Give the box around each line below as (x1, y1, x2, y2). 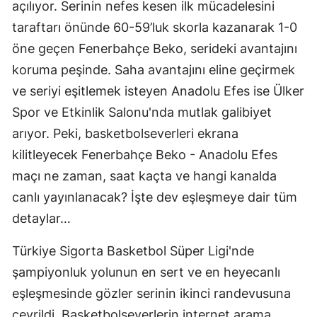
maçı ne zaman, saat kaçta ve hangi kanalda (12, 168, 277, 183)
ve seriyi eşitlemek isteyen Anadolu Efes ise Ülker (12, 83, 304, 98)
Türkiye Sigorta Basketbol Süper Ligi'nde (12, 243, 254, 258)
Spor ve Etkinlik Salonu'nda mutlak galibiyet (12, 104, 272, 120)
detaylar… (12, 210, 71, 226)
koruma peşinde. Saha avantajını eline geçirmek (12, 62, 295, 77)
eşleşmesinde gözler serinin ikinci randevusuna (12, 285, 291, 301)
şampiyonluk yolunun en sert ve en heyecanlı (12, 264, 280, 279)
